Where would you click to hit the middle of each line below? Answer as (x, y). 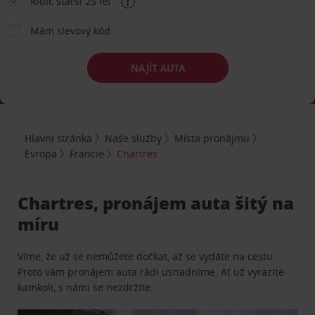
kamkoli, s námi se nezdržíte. (86, 287)
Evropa (41, 153)
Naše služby (134, 138)
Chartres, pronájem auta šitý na (156, 202)
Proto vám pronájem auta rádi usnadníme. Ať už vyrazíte (151, 271)
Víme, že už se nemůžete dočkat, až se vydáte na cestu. (147, 256)
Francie (87, 153)
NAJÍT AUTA (157, 67)
